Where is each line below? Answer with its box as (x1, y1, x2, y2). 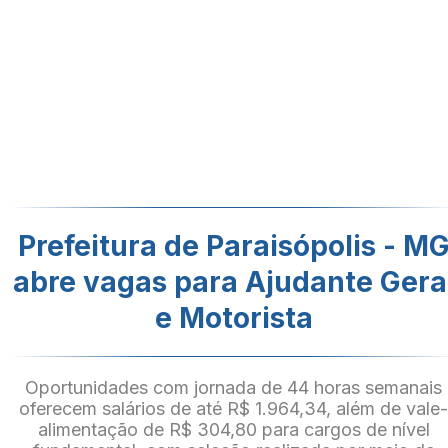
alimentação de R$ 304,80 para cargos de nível (38, 419, 430, 440)
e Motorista (155, 301, 313, 335)
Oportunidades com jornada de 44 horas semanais (25, 377, 443, 398)
